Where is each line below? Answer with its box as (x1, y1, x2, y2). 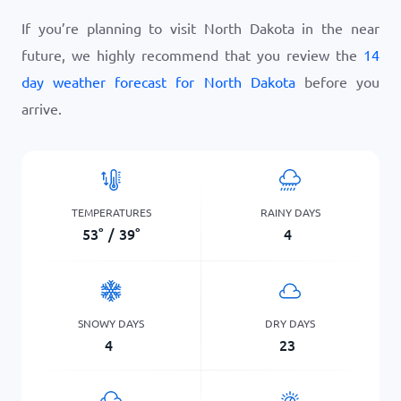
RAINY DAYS (260, 204, 320, 219)
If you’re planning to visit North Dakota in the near (21, 19, 380, 37)
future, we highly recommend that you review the (21, 46, 363, 64)
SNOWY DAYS (78, 315, 144, 330)
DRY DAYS (265, 315, 315, 330)
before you (294, 73, 380, 90)
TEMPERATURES (71, 204, 151, 219)
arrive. (21, 99, 62, 117)
